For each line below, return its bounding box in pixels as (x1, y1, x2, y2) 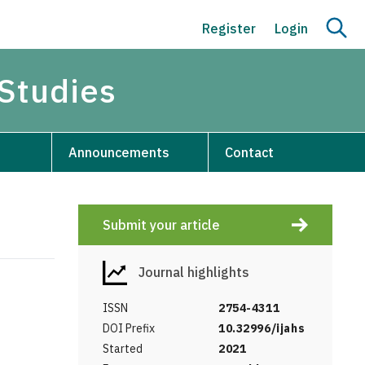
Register (202, 20, 257, 37)
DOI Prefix (103, 320, 155, 336)
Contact (225, 143, 275, 161)
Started (103, 341, 143, 356)
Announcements (68, 143, 170, 161)
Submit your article (103, 216, 220, 233)
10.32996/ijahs (218, 320, 306, 336)
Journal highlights (135, 263, 249, 280)
